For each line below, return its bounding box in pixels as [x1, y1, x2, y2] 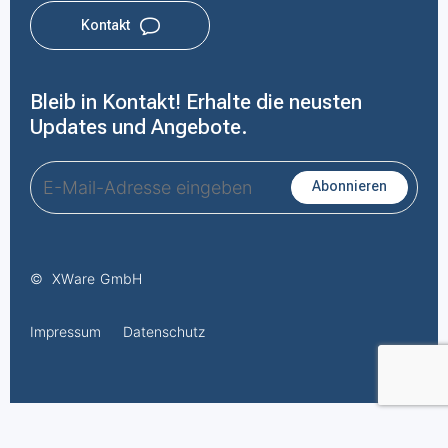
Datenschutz [123, 323, 205, 340]
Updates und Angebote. [30, 114, 248, 139]
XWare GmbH [52, 270, 143, 287]
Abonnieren [312, 177, 387, 194]
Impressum [30, 323, 101, 340]
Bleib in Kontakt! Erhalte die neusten [30, 89, 362, 114]
